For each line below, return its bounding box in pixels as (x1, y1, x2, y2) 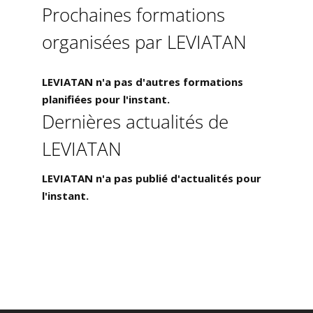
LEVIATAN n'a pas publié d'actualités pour (41, 171, 261, 186)
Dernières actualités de (41, 109, 228, 135)
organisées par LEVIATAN (41, 29, 247, 55)
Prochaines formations (41, 2, 225, 28)
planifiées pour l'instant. (41, 92, 170, 107)
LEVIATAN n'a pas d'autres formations (41, 75, 243, 89)
